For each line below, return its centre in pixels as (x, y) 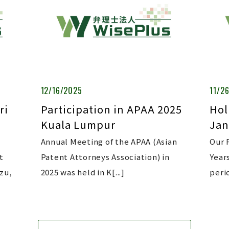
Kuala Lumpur (78, 124)
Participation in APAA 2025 (111, 109)
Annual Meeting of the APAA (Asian (109, 141)
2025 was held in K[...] (83, 172)
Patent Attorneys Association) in (105, 157)
